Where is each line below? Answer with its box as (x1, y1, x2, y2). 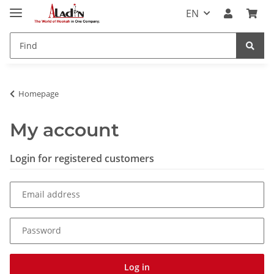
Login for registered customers (10, 151, 154, 165)
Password (22, 224, 61, 237)
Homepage (18, 87, 59, 99)
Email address (22, 188, 80, 201)
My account (10, 118, 119, 141)
